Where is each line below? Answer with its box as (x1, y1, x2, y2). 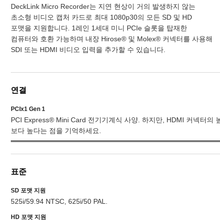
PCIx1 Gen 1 (11, 106, 45, 112)
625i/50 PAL (68, 198, 106, 205)
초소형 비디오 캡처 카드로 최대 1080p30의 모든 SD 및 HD (11, 14, 192, 21)
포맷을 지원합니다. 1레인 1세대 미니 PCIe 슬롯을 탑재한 (11, 25, 187, 32)
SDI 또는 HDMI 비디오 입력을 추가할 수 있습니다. (11, 46, 165, 54)
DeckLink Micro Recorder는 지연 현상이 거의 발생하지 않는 (11, 3, 195, 10)
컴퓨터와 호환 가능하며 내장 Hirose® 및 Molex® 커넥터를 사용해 (11, 35, 213, 43)
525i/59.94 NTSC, (11, 198, 66, 205)
